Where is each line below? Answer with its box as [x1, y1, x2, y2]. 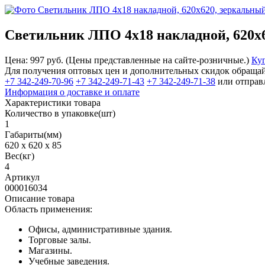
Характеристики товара [5, 97, 101, 108]
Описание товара [5, 193, 75, 203]
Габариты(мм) [5, 129, 62, 140]
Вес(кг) [5, 150, 34, 161]
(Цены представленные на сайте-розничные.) [66, 54, 249, 65]
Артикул [5, 172, 40, 182]
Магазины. [28, 245, 72, 256]
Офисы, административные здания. [28, 224, 172, 234]
